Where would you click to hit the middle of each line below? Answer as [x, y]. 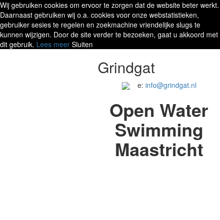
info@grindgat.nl [171, 85]
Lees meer [53, 44]
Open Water [159, 110]
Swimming [159, 129]
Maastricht [159, 149]
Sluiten [82, 44]
